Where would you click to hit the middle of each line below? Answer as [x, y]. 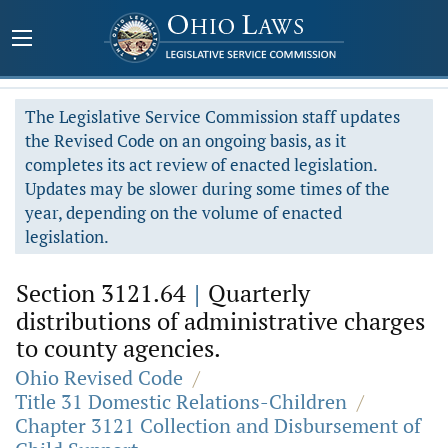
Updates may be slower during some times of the [207, 188]
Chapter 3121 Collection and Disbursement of [218, 425]
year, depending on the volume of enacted [183, 212]
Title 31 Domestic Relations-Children [181, 401]
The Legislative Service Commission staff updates [212, 116]
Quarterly [256, 293]
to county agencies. [118, 348]
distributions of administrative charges [220, 321]
